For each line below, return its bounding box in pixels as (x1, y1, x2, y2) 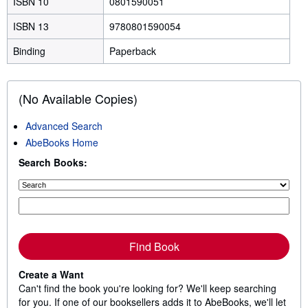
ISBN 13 (13, 19, 52, 33)
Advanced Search (25, 118, 102, 133)
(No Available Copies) (19, 89, 137, 107)
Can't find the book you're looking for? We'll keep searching (19, 280, 276, 295)
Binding (13, 43, 45, 58)
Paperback (109, 43, 156, 58)
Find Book (129, 238, 179, 254)
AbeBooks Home (25, 135, 98, 149)
